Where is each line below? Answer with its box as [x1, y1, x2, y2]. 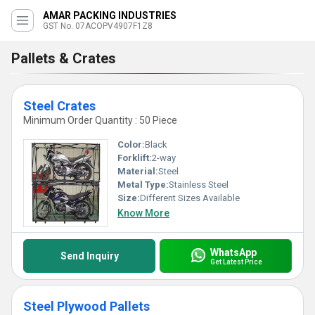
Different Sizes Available [140, 193, 240, 203]
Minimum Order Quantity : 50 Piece [23, 115, 177, 126]
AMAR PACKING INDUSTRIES [43, 10, 176, 21]
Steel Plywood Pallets [23, 299, 150, 314]
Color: [117, 139, 145, 150]
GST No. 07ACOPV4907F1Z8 [43, 21, 153, 31]
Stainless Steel [169, 179, 229, 190]
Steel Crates [23, 98, 96, 113]
